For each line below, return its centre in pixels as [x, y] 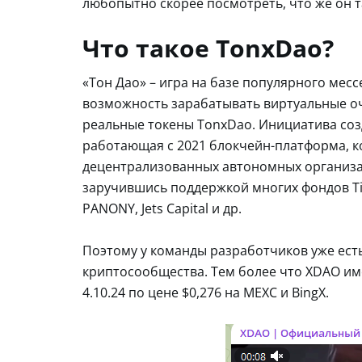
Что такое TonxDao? [208, 48]
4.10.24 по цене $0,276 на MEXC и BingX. [206, 292]
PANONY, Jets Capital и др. [162, 208]
